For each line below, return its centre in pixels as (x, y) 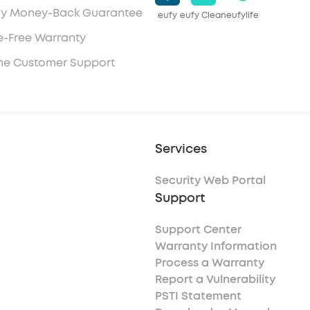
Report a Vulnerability (215, 279)
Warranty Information (216, 246)
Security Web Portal (210, 180)
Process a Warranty (210, 263)
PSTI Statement (198, 296)
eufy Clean (203, 15)
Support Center (198, 229)
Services (181, 149)
